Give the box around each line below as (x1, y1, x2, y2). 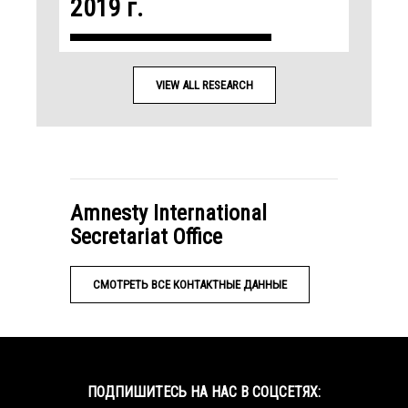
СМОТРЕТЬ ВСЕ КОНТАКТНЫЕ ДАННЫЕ (93, 277, 287, 291)
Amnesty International (70, 199, 267, 226)
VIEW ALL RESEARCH (155, 77, 253, 92)
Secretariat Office (70, 223, 222, 250)
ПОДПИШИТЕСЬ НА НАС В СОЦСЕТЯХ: (87, 382, 321, 401)
